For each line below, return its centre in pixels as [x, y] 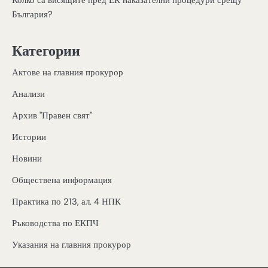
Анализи [28, 94]
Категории [46, 51]
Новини [27, 159]
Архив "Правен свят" [52, 116]
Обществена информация [62, 180]
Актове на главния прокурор [68, 73]
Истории [29, 137]
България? [32, 14]
